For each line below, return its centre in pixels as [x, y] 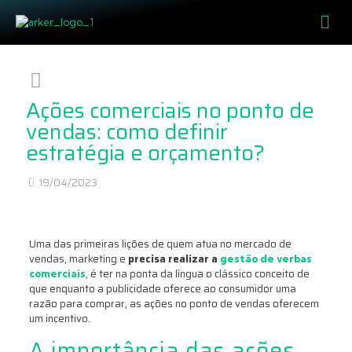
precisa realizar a [174, 259]
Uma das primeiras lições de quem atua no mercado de [160, 244]
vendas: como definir [127, 132]
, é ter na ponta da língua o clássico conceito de [197, 274]
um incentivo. [59, 319]
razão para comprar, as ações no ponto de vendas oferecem [174, 304]
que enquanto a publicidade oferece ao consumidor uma [162, 289]
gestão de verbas [266, 259]
